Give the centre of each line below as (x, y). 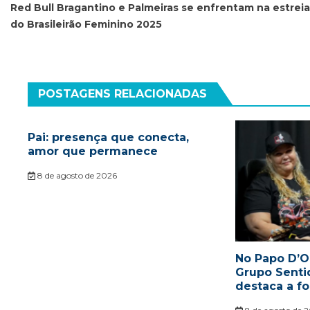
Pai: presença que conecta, (108, 138)
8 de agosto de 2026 (76, 176)
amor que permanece (93, 152)
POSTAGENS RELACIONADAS (122, 94)
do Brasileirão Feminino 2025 (86, 25)
